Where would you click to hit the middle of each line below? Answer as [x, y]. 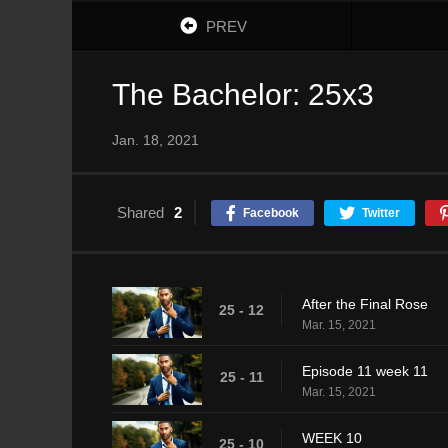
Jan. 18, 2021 [155, 139]
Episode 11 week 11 [365, 370]
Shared [140, 212]
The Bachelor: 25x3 [243, 94]
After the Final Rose [365, 303]
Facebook [271, 212]
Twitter [381, 212]
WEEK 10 [332, 437]
